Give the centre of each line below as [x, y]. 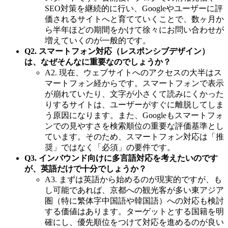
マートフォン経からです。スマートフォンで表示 [134, 83]
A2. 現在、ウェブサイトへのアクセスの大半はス [133, 72]
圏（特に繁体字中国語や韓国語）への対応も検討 [134, 201]
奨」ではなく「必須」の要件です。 [110, 147]
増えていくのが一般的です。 [98, 40]
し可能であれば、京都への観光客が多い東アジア [134, 190]
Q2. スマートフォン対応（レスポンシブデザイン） [117, 51]
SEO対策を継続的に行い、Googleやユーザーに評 [134, 8]
